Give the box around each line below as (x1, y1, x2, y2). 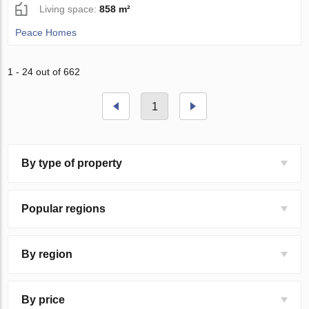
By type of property (21, 157, 123, 170)
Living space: (39, 3, 100, 15)
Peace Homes (15, 27, 77, 39)
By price (21, 294, 66, 306)
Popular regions (21, 203, 106, 215)
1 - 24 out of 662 (8, 66, 81, 78)
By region (21, 248, 73, 261)
